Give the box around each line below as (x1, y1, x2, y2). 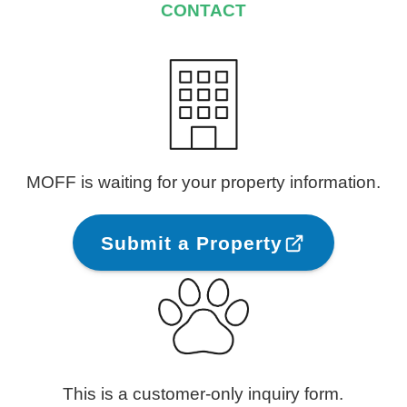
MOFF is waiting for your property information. (25, 173, 381, 193)
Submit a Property (100, 232, 283, 253)
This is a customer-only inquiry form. (63, 383, 344, 403)
